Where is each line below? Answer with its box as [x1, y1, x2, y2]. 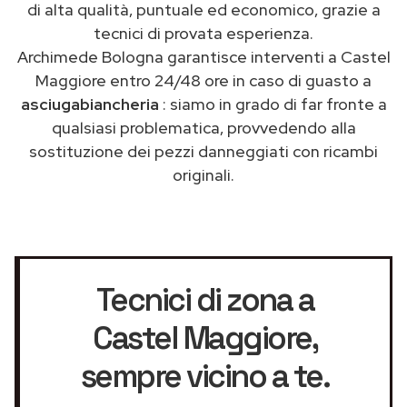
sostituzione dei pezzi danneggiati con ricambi [29, 140, 378, 162]
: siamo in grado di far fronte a [162, 93, 387, 114]
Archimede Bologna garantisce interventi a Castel [16, 45, 391, 67]
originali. [173, 164, 234, 185]
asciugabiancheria [20, 93, 163, 114]
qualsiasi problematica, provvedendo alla [51, 116, 356, 138]
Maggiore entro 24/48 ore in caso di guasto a [35, 69, 372, 91]
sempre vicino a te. [80, 355, 330, 396]
